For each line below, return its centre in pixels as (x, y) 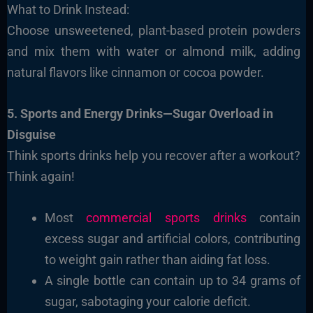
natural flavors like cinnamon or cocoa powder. (135, 72)
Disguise (31, 134)
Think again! (41, 176)
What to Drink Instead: (68, 9)
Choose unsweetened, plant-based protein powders (154, 30)
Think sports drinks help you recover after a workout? (154, 155)
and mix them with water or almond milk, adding (154, 51)
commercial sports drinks (166, 217)
